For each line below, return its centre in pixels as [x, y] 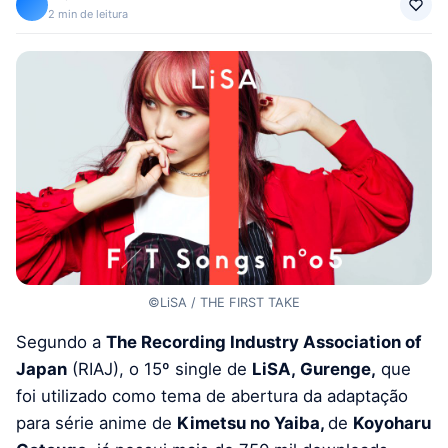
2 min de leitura [88, 14]
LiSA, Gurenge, [314, 369]
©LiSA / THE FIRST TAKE [224, 302]
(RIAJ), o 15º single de [159, 369]
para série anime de [96, 423]
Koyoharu [392, 423]
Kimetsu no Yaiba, [252, 423]
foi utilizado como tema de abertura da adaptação [212, 396]
